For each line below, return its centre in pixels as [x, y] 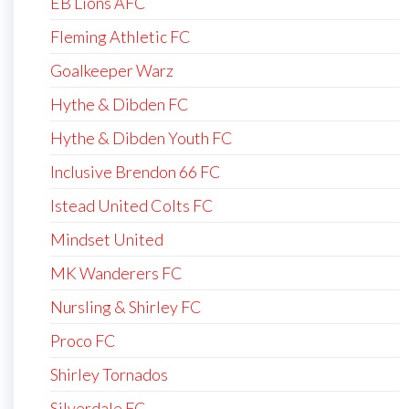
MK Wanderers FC [116, 273]
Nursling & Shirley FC [126, 306]
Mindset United [107, 239]
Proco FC [83, 340]
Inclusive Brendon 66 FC [136, 171]
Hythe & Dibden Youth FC [142, 137]
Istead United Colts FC [132, 205]
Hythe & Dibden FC [120, 104]
